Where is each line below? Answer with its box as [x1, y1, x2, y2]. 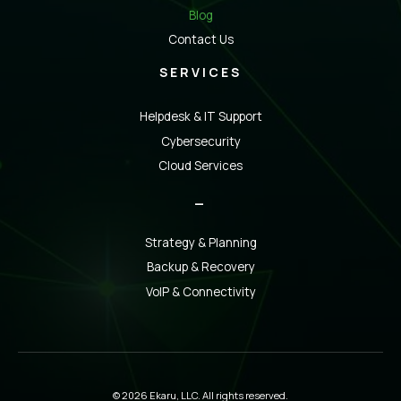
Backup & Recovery [146, 259, 255, 276]
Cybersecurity [160, 132, 241, 149]
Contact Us [167, 31, 234, 48]
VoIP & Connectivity [145, 283, 256, 300]
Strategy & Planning [144, 234, 257, 251]
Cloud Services [158, 158, 243, 175]
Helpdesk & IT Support [139, 107, 262, 124]
